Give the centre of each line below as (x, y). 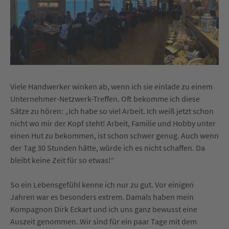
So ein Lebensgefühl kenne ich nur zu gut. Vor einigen (102, 185)
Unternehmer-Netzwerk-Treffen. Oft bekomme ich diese (105, 99)
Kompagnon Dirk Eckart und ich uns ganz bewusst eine (104, 209)
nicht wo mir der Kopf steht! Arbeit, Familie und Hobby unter (113, 123)
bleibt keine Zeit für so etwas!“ (62, 160)
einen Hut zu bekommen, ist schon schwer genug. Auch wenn (114, 135)
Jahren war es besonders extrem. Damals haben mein (102, 197)
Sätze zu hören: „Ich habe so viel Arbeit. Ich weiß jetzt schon (112, 111)
